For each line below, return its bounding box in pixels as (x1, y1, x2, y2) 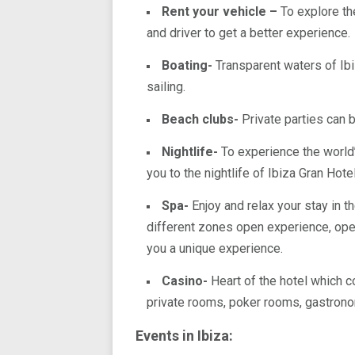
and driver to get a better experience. (147, 25, 350, 40)
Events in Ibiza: (136, 327, 233, 344)
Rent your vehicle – (162, 4, 281, 19)
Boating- (162, 58, 212, 73)
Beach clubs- (162, 112, 239, 127)
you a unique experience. (147, 241, 283, 256)
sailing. (147, 79, 185, 94)
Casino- (162, 273, 211, 288)
